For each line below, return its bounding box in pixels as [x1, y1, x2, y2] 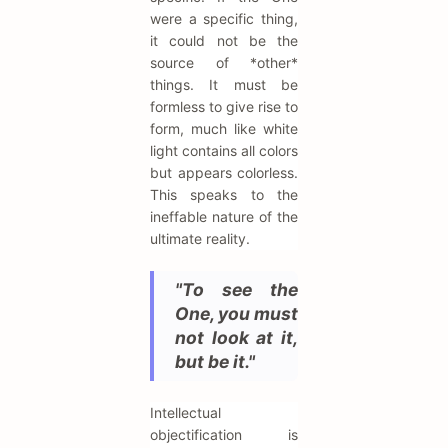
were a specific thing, [150, 10, 298, 28]
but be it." [175, 351, 255, 373]
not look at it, [175, 327, 298, 349]
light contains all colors [150, 142, 298, 160]
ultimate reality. [150, 230, 250, 248]
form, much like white [150, 120, 298, 138]
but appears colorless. [150, 164, 298, 182]
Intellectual [150, 404, 221, 422]
